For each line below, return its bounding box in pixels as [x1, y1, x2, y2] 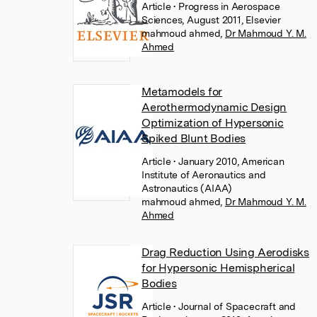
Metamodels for [141, 85, 223, 98]
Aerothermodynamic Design [141, 100, 287, 114]
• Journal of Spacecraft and [173, 301, 296, 312]
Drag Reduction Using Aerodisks [141, 246, 309, 259]
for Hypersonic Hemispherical [141, 261, 295, 275]
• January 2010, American [173, 156, 284, 167]
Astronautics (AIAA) [141, 183, 233, 194]
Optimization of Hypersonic [141, 116, 284, 129]
